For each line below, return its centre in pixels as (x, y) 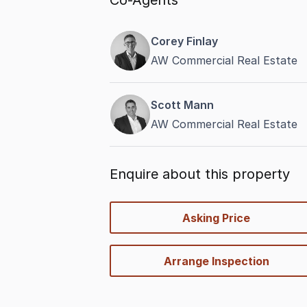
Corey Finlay (184, 41)
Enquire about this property (200, 174)
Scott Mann (182, 105)
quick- (126, 209)
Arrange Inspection (216, 261)
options (130, 225)
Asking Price (217, 218)
